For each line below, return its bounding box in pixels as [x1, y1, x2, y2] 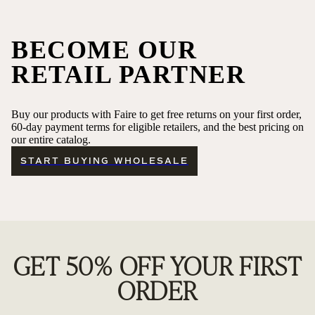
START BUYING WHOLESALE [20, 156, 188, 167]
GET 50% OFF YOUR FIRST [13, 248, 302, 283]
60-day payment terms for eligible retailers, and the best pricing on [11, 121, 304, 134]
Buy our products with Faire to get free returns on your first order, [11, 108, 302, 121]
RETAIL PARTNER [11, 60, 245, 89]
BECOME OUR [11, 36, 197, 65]
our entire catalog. [11, 134, 91, 146]
